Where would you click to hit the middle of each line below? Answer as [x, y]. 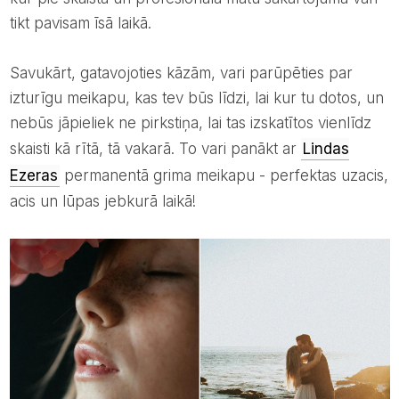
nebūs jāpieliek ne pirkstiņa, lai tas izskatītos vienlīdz [190, 122]
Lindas [326, 148]
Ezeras [33, 175]
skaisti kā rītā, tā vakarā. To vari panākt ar [155, 148]
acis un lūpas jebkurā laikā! [102, 201]
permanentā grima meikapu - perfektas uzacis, [224, 175]
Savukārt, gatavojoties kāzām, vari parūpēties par [14, 73]
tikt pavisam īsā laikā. [80, 23]
